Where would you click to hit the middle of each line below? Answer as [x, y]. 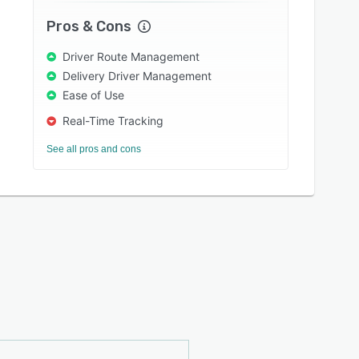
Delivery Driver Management [137, 76]
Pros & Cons [89, 26]
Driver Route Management [131, 56]
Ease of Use [94, 95]
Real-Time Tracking [113, 121]
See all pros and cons [94, 149]
